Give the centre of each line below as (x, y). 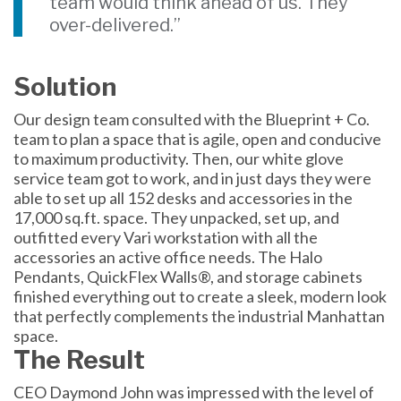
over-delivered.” (115, 26)
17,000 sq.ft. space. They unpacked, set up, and (176, 218)
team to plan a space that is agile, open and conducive (197, 139)
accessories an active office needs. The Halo (168, 257)
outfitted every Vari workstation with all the (166, 238)
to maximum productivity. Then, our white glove (179, 159)
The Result (79, 360)
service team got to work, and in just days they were (192, 179)
